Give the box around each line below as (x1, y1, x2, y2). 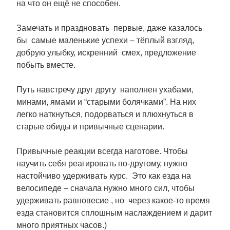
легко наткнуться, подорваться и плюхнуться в (16, 110, 194, 119)
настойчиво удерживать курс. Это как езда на (16, 171, 191, 180)
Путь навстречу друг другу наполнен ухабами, (16, 85, 194, 94)
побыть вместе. (16, 61, 75, 69)
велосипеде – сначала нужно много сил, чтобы (16, 184, 195, 193)
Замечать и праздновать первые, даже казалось (16, 24, 202, 32)
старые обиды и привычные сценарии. (16, 122, 164, 131)
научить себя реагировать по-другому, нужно (16, 159, 189, 168)
